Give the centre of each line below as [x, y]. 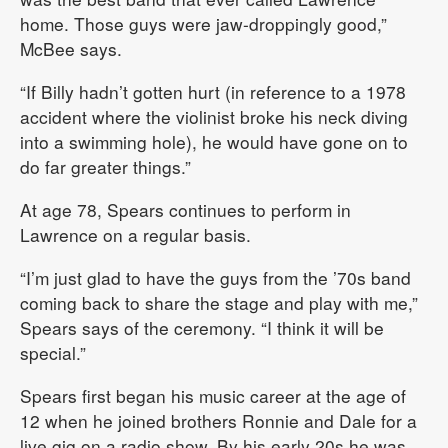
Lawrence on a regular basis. [135, 234]
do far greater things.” [105, 166]
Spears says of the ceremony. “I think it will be [202, 327]
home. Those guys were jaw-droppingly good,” [203, 23]
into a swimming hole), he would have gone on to [214, 141]
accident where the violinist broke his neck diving [214, 116]
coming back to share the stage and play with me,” [219, 302]
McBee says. [71, 48]
